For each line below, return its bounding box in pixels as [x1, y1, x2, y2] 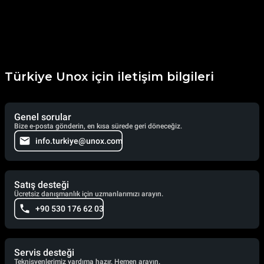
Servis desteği [14, 247, 74, 259]
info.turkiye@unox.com [35, 136, 123, 146]
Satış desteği [14, 179, 69, 191]
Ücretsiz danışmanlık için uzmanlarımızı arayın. [14, 190, 163, 199]
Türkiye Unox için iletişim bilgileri [5, 70, 214, 84]
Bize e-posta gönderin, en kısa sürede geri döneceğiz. [14, 122, 182, 131]
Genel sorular [14, 111, 71, 123]
